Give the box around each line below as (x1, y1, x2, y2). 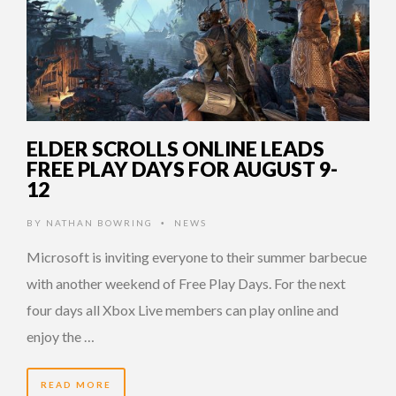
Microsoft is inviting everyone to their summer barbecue (27, 247, 367, 265)
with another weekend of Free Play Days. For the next (27, 274, 346, 292)
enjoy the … (27, 327, 95, 345)
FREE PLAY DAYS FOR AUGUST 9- (27, 156, 338, 181)
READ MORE (41, 378, 111, 390)
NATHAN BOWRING (46, 217, 153, 228)
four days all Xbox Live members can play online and (27, 301, 339, 318)
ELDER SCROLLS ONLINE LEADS (27, 135, 324, 161)
